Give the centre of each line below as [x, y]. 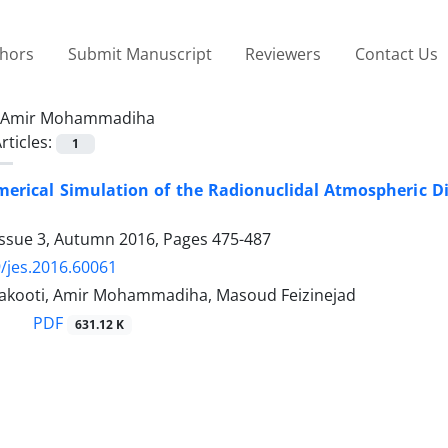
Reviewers [283, 53]
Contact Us [396, 53]
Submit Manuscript [139, 53]
